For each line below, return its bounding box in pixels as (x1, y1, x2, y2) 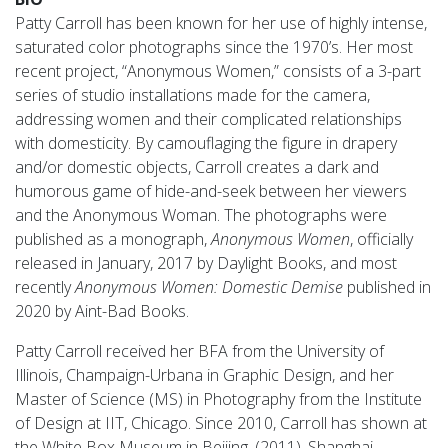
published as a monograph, (15, 228, 211, 251)
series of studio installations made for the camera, (15, 84, 370, 107)
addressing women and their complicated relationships (15, 108, 402, 131)
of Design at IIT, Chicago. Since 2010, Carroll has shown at (15, 412, 427, 435)
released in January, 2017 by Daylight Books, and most (15, 252, 397, 275)
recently (15, 276, 75, 299)
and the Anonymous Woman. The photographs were (15, 204, 387, 227)
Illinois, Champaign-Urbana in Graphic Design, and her (15, 364, 394, 387)
